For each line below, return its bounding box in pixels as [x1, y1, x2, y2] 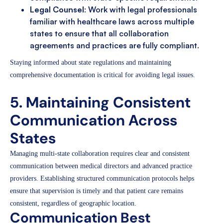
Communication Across [10, 111, 177, 130]
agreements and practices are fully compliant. [30, 40, 199, 51]
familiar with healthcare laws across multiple [30, 16, 194, 27]
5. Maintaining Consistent [10, 93, 191, 112]
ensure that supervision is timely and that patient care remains [10, 187, 183, 195]
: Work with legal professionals [84, 4, 197, 15]
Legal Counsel [30, 4, 84, 15]
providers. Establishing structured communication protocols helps [10, 175, 194, 183]
